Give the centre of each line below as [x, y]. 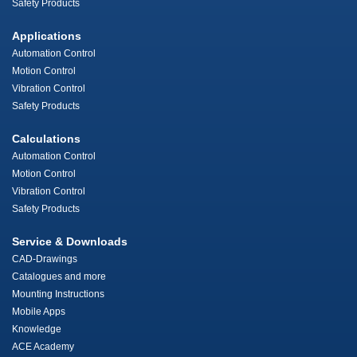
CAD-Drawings [45, 259]
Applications [47, 36]
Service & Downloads [70, 242]
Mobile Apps [39, 312]
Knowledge [37, 330]
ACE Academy [43, 347]
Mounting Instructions [58, 294]
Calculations [46, 139]
